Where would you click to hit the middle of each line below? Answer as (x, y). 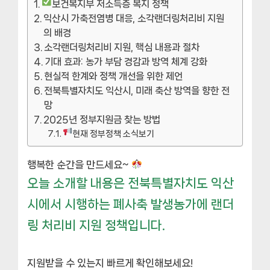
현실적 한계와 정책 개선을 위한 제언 (114, 76)
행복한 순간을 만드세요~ (79, 164)
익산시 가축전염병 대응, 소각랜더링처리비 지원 (134, 18)
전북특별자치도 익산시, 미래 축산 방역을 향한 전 (137, 90)
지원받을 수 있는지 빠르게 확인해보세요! (110, 262)
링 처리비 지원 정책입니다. (96, 225)
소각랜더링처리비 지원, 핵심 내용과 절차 (122, 47)
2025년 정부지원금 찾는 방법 (102, 119)
